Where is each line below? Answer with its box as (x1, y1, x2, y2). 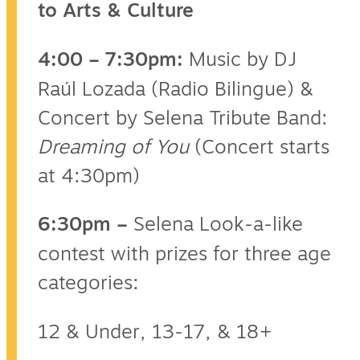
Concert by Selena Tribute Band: (38, 104, 328, 133)
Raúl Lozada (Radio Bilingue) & (38, 75, 313, 104)
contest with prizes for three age (38, 239, 331, 269)
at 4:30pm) (38, 162, 140, 191)
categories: (38, 268, 139, 298)
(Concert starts (189, 133, 329, 162)
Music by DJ (189, 45, 297, 75)
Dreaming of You (38, 133, 189, 162)
